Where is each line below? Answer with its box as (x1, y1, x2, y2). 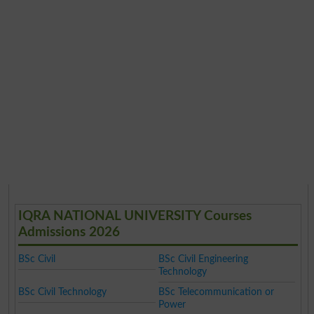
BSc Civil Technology (18, 287, 107, 298)
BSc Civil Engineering (158, 254, 248, 265)
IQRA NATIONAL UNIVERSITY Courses (18, 210, 252, 224)
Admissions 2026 (18, 226, 121, 240)
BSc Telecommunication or (158, 287, 274, 298)
